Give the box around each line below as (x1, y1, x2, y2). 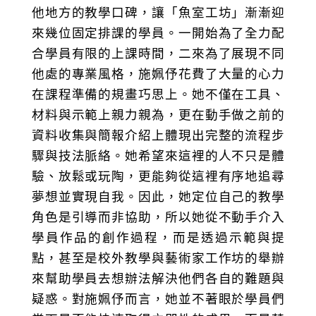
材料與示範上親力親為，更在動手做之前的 (31, 107, 285, 122)
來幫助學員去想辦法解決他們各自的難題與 (31, 271, 285, 286)
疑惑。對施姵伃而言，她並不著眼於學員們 (31, 291, 285, 306)
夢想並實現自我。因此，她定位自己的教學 (31, 189, 285, 204)
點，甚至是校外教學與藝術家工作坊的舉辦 (31, 250, 285, 265)
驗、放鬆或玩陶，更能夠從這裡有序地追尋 (31, 169, 285, 183)
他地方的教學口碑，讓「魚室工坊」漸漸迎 (31, 5, 285, 20)
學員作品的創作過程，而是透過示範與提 (31, 230, 285, 245)
